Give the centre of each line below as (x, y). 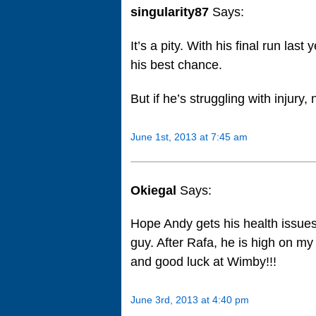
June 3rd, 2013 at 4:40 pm (190, 300)
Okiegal (155, 190)
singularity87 (171, 12)
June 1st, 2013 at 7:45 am (189, 136)
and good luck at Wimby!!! (203, 262)
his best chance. (176, 65)
